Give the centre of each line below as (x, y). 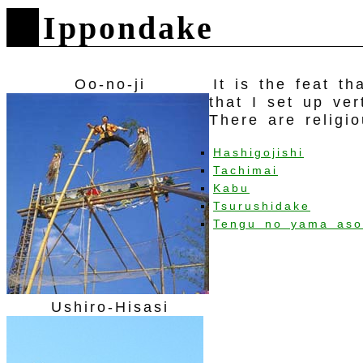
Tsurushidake (262, 206)
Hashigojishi (258, 152)
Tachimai (246, 170)
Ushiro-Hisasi (110, 307)
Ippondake (128, 28)
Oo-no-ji (110, 84)
